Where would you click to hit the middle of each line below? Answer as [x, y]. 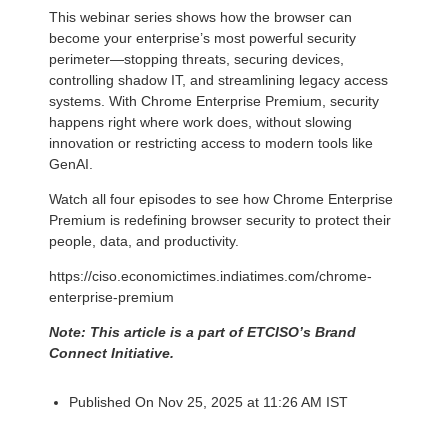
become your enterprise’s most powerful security [202, 38]
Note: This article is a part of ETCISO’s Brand [202, 332]
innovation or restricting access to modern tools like [211, 143]
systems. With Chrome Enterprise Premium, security [214, 101]
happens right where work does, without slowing [200, 122]
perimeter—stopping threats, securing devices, [196, 59]
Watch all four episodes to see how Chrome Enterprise [221, 199]
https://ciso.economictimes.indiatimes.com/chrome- [210, 276]
